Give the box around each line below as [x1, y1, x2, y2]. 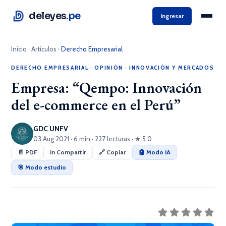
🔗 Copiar [99, 148, 126, 156]
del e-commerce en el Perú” [11, 95, 181, 115]
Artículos [31, 45, 57, 53]
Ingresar [160, 12, 184, 20]
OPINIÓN [94, 64, 124, 71]
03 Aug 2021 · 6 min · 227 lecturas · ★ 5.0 [33, 135, 152, 143]
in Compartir [50, 148, 86, 156]
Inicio [11, 45, 27, 53]
